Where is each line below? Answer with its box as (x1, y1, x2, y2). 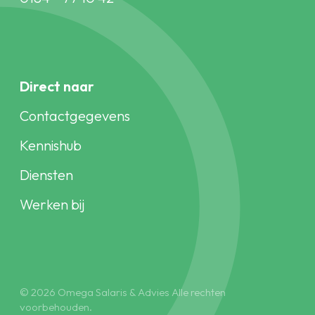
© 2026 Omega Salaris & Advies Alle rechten (20, 285, 226, 299)
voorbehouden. (20, 300, 92, 314)
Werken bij (20, 195, 84, 213)
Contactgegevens (20, 106, 130, 124)
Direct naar (20, 77, 94, 95)
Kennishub (20, 136, 82, 154)
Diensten (20, 165, 73, 184)
